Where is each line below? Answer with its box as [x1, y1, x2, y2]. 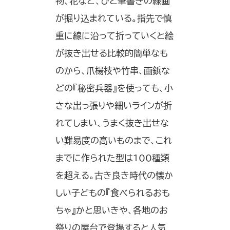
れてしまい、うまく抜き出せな [55, 119, 169, 128]
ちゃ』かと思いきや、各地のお [55, 206, 168, 215]
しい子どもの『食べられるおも [55, 188, 170, 198]
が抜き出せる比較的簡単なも [55, 49, 168, 58]
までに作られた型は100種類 [55, 154, 169, 163]
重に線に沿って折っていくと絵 [55, 31, 174, 41]
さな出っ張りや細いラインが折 [55, 101, 172, 110]
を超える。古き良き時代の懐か [55, 171, 173, 180]
